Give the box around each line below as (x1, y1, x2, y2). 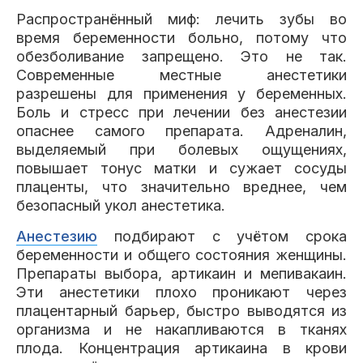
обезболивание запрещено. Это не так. (16, 48, 347, 65)
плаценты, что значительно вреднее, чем (16, 178, 347, 195)
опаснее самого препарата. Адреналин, (16, 122, 347, 139)
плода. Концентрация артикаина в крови (16, 340, 347, 357)
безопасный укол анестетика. (16, 197, 225, 214)
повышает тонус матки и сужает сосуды (16, 160, 347, 177)
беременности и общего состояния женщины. (16, 246, 347, 263)
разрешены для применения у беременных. (16, 85, 347, 102)
